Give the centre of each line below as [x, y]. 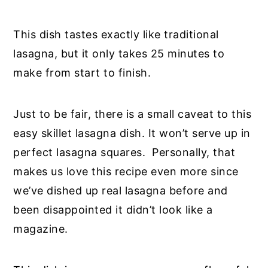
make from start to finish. [82, 73]
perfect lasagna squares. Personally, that [124, 153]
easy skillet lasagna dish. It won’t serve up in [132, 133]
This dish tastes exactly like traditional [116, 35]
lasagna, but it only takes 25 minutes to [119, 54]
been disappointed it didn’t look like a [113, 210]
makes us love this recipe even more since [126, 172]
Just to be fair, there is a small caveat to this [133, 114]
